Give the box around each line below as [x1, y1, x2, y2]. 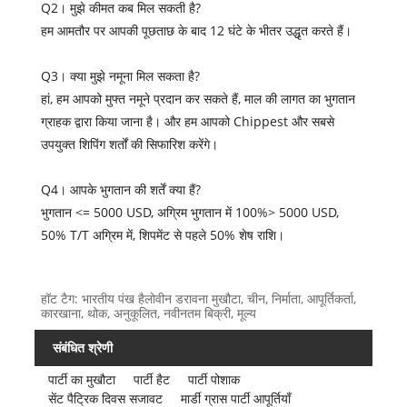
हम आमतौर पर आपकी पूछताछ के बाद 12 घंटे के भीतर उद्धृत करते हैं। [41, 21, 352, 39]
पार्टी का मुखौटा [47, 370, 115, 388]
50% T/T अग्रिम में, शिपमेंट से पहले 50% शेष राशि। [41, 225, 285, 243]
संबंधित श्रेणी [52, 338, 113, 356]
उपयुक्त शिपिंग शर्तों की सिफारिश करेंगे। [41, 134, 219, 153]
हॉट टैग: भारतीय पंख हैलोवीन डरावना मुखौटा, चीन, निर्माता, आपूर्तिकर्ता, [41, 289, 357, 307]
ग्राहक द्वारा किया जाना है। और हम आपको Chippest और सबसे [41, 112, 335, 130]
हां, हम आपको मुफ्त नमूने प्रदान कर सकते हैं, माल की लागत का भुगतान [41, 89, 356, 107]
